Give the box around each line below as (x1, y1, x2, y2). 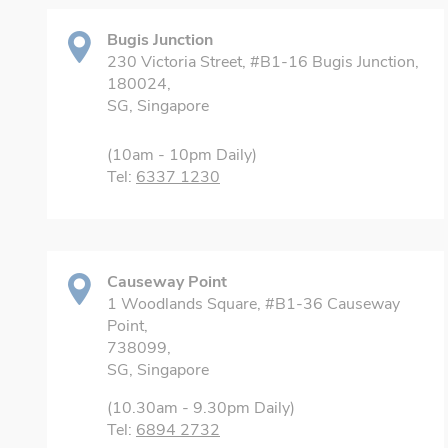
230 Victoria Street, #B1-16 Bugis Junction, (107, 51, 419, 73)
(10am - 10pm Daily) (107, 144, 257, 166)
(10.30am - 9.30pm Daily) (107, 397, 295, 419)
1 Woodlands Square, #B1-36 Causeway (107, 293, 400, 315)
